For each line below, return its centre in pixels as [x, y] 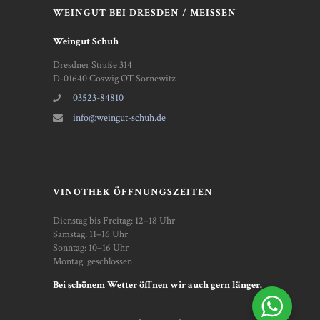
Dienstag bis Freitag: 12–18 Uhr [114, 221]
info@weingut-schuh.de [119, 118]
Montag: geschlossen [92, 262]
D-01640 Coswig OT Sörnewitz [114, 78]
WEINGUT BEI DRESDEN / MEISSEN [145, 13]
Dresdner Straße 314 [92, 65]
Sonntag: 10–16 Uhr [91, 248]
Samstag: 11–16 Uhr [90, 235]
